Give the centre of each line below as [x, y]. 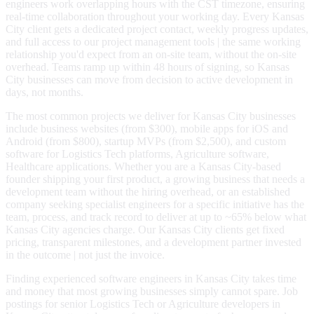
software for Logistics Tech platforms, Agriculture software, [137, 154]
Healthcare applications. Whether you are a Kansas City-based [143, 167]
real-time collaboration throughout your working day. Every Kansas [155, 17]
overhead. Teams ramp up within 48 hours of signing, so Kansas [148, 67]
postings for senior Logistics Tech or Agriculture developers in [143, 304]
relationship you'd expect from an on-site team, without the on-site [151, 55]
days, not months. [45, 93]
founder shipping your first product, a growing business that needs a [155, 179]
